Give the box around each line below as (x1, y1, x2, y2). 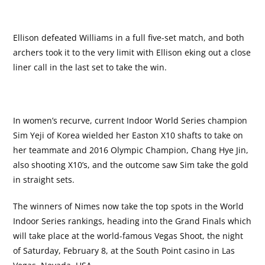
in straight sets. (13, 173, 75, 185)
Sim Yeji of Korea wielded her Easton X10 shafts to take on (13, 129, 244, 141)
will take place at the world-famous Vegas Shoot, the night (13, 230, 244, 241)
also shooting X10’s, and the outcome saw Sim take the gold (13, 159, 249, 170)
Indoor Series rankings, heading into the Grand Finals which (13, 215, 252, 227)
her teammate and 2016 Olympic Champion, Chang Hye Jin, (13, 144, 249, 156)
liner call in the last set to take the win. (13, 61, 167, 73)
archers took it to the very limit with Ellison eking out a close (13, 46, 251, 58)
